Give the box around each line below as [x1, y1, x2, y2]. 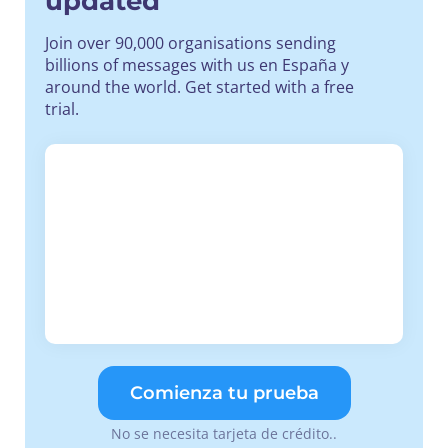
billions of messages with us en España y [45, 53, 349, 76]
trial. [45, 97, 79, 120]
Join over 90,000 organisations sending [45, 31, 336, 54]
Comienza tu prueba [129, 381, 319, 404]
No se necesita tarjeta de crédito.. [111, 423, 337, 443]
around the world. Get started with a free [45, 75, 354, 98]
